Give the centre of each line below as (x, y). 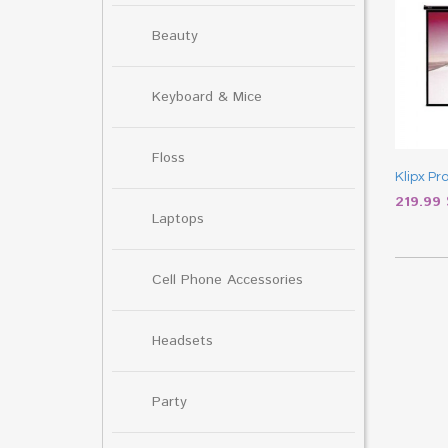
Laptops (178, 218)
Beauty (175, 35)
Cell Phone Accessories (227, 279)
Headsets (182, 340)
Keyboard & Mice (207, 96)
